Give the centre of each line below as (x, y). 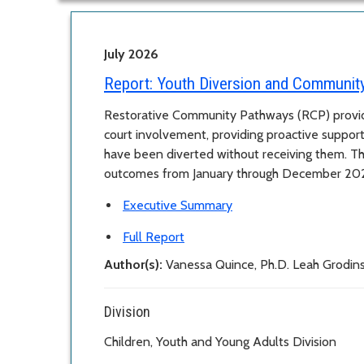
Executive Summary (178, 206)
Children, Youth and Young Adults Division (220, 342)
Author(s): (135, 265)
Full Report (154, 237)
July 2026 (131, 54)
